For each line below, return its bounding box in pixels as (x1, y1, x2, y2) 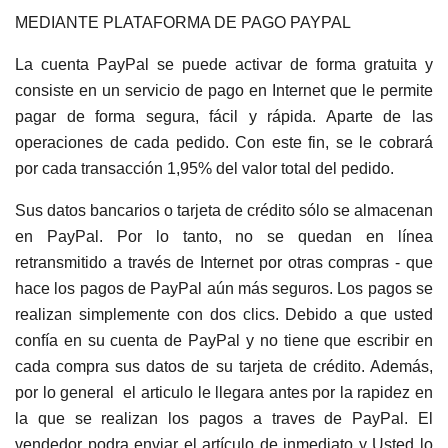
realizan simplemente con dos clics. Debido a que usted (15, 306, 433, 323)
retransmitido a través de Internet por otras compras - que (15, 254, 433, 271)
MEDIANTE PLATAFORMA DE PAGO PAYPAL (15, 14, 351, 31)
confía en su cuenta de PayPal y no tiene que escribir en (15, 332, 433, 349)
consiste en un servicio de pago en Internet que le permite (15, 82, 433, 99)
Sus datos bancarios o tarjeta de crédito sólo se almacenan (15, 202, 433, 219)
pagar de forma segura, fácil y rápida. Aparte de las (15, 108, 433, 125)
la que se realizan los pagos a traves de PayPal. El (15, 410, 433, 427)
